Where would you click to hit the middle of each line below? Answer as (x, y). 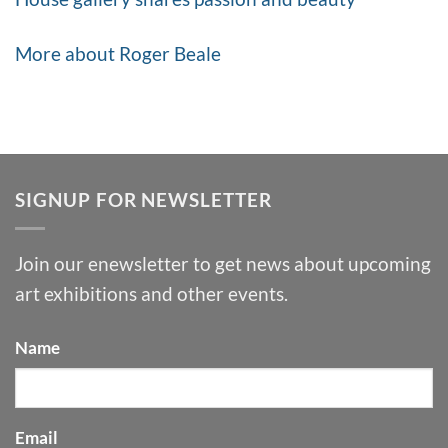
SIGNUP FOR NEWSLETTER (143, 199)
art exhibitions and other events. (151, 294)
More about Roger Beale (118, 53)
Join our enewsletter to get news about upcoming (223, 264)
